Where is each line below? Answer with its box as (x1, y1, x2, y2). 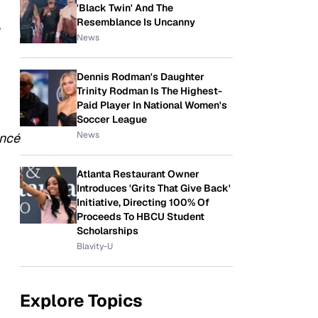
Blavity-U (77, 241, 113, 252)
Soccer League (77, 113, 147, 126)
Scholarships (77, 224, 138, 237)
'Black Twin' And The (77, 1, 173, 14)
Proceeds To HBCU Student (77, 210, 204, 223)
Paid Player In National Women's (77, 99, 227, 111)
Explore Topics (20, 290, 143, 312)
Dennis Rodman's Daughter (77, 70, 204, 83)
